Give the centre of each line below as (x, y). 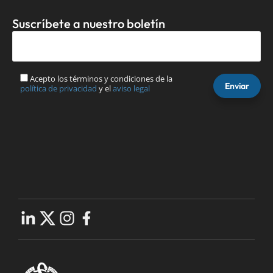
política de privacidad (58, 88)
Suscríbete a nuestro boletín (89, 23)
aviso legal (131, 88)
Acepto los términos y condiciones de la (101, 78)
